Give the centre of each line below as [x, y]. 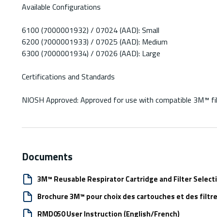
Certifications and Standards [68, 77]
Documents [47, 157]
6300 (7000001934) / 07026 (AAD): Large [91, 54]
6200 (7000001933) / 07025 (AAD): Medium [95, 42]
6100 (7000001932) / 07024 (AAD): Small [91, 30]
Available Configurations [61, 7]
